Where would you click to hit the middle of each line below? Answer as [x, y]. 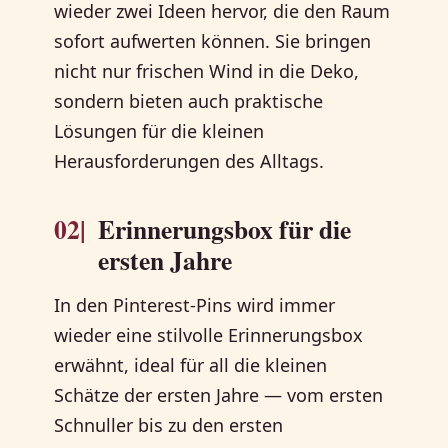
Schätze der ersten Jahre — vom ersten [219, 395]
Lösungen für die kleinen [159, 131]
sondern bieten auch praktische [189, 101]
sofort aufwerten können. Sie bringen [213, 41]
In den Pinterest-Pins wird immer [195, 305]
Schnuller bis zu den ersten [169, 425]
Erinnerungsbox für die [225, 229]
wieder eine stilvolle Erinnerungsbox [209, 335]
